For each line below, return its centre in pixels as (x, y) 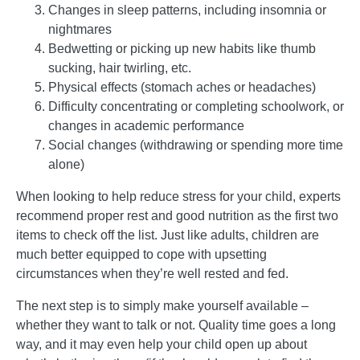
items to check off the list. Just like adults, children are (168, 235)
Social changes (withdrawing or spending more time (196, 145)
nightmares (80, 29)
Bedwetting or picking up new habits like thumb (182, 48)
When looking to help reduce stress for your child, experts (178, 196)
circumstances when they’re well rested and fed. (152, 273)
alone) (66, 164)
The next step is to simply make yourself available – (162, 305)
